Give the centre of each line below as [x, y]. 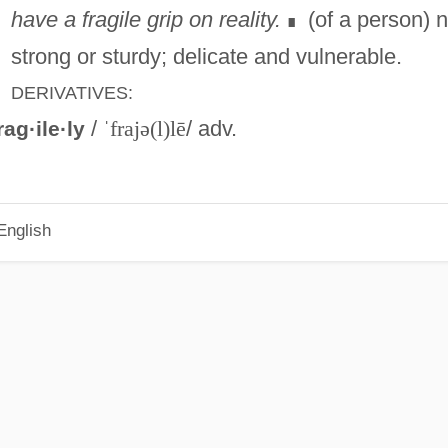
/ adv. [211, 128]
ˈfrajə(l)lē [144, 128]
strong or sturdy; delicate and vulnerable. [206, 56]
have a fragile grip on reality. [145, 19]
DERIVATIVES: [71, 92]
